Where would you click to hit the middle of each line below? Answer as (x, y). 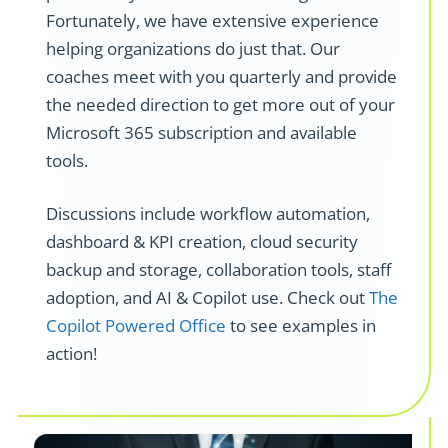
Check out (328, 298)
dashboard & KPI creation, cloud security (202, 242)
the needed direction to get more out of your (220, 104)
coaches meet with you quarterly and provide (221, 76)
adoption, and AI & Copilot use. (166, 298)
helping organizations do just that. (178, 48)
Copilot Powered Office (136, 326)
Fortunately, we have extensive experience (212, 20)
